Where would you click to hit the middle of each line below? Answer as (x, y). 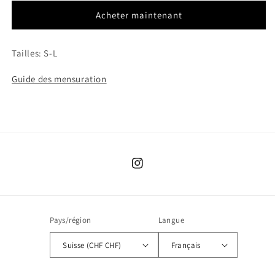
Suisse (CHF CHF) (92, 245)
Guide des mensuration (59, 79)
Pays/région (71, 220)
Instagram (152, 170)
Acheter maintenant (139, 15)
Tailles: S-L (35, 53)
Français (186, 245)
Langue (171, 220)
